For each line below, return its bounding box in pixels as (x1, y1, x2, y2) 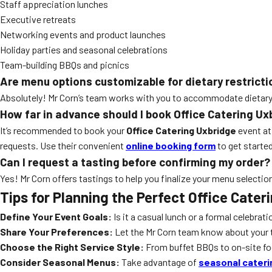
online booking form (126, 140, 216, 151)
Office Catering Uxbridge (126, 124, 236, 136)
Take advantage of (120, 256, 199, 268)
